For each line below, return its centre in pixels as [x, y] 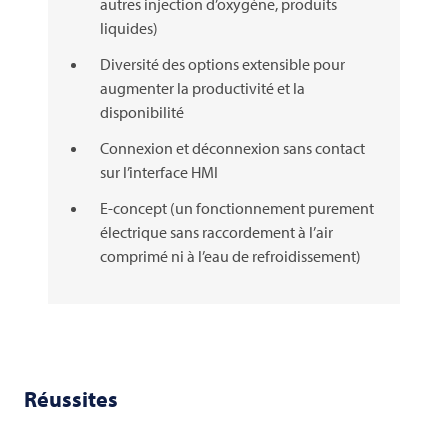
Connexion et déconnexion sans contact [232, 148]
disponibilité [142, 112]
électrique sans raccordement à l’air [216, 232]
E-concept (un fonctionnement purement [237, 208]
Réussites [71, 399]
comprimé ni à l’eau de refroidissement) [230, 256]
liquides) [129, 28]
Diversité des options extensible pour [222, 64]
